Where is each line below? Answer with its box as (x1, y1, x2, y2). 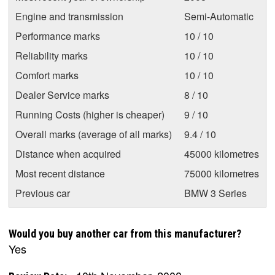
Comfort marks (15, 68, 79, 82)
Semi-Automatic (184, 9, 254, 23)
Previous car (15, 185, 70, 200)
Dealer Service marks (15, 87, 109, 102)
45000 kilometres (184, 146, 259, 161)
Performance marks (15, 28, 100, 43)
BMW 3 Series (184, 185, 247, 200)
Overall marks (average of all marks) (15, 126, 172, 141)
